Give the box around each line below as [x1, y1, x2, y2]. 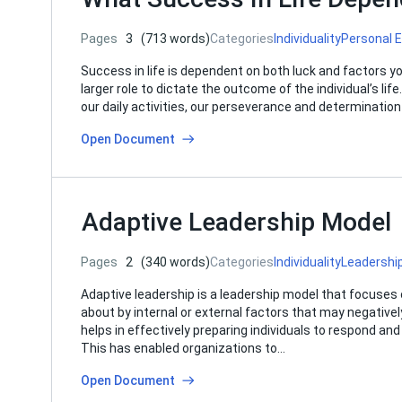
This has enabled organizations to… [81, 341, 285, 355]
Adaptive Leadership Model [82, 207, 391, 237]
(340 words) [141, 255, 210, 269]
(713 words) [141, 31, 210, 46]
